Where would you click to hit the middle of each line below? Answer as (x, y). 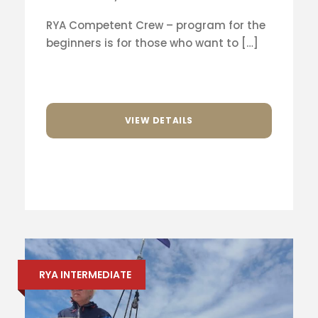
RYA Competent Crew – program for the (156, 26)
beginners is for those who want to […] (152, 43)
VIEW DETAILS (159, 120)
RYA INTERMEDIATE (85, 275)
